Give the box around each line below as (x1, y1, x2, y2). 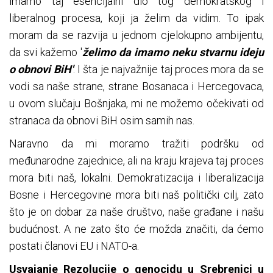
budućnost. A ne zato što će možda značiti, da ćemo (9, 222, 264, 236)
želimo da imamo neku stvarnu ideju (82, 46, 264, 59)
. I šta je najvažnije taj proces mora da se (73, 63, 264, 76)
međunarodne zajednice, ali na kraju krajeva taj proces (9, 154, 264, 168)
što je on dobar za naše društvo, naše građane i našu (9, 205, 264, 219)
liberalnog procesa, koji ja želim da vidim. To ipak (9, 12, 264, 25)
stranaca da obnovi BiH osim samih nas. (9, 114, 194, 127)
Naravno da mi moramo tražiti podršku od (9, 137, 264, 151)
